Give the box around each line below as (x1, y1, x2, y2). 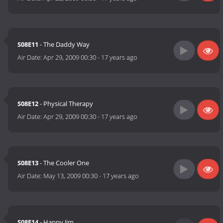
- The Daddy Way (38, 40, 90, 49)
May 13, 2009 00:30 (43, 171, 98, 181)
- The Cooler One (38, 158, 90, 168)
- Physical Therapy (38, 99, 94, 109)
